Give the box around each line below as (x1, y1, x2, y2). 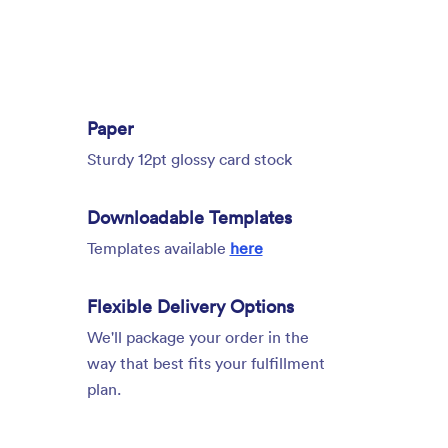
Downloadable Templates (86, 205, 292, 230)
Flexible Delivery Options (86, 294, 294, 319)
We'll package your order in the (86, 327, 309, 348)
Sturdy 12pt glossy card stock (86, 149, 292, 170)
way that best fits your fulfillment (86, 353, 325, 374)
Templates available (86, 238, 230, 259)
